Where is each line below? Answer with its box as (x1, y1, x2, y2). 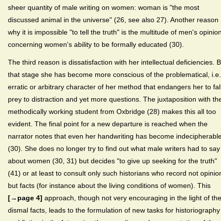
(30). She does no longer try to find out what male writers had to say (8, 144, 220, 152)
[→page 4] (8, 193, 42, 202)
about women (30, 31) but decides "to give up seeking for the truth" (8, 156, 217, 165)
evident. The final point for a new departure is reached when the (8, 119, 208, 128)
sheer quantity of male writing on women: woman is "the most (8, 3, 199, 11)
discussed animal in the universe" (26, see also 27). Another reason (8, 15, 219, 24)
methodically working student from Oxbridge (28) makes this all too (8, 107, 216, 115)
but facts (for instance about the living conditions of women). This (8, 181, 211, 189)
